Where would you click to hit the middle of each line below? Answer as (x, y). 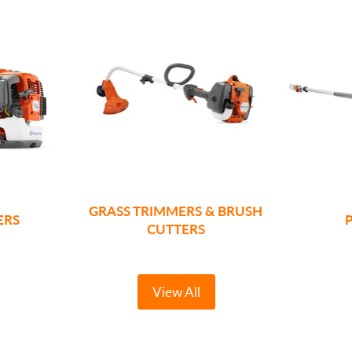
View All (176, 292)
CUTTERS (176, 229)
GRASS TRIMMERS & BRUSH (176, 211)
